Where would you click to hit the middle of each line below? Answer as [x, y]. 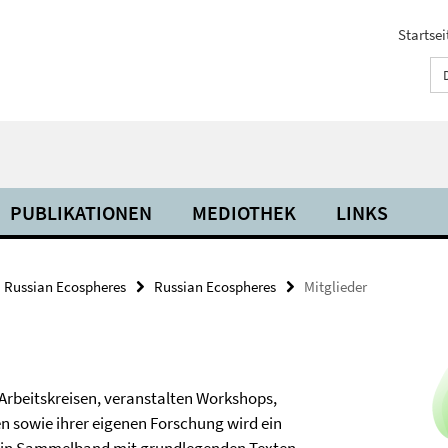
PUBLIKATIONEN [81, 212]
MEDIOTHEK [244, 212]
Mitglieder [335, 286]
